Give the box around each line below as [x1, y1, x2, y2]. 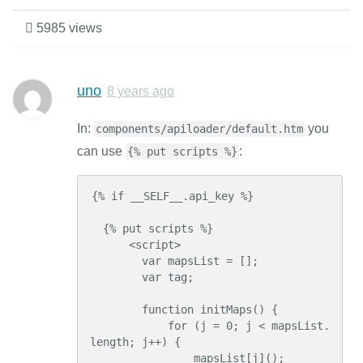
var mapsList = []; [90, 254, 142, 267]
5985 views [33, 21, 102, 35]
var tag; [90, 270, 142, 284]
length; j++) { [90, 335, 181, 348]
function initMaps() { [90, 302, 142, 316]
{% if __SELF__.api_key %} [92, 189, 254, 203]
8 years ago [107, 83, 174, 98]
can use [77, 143, 126, 158]
